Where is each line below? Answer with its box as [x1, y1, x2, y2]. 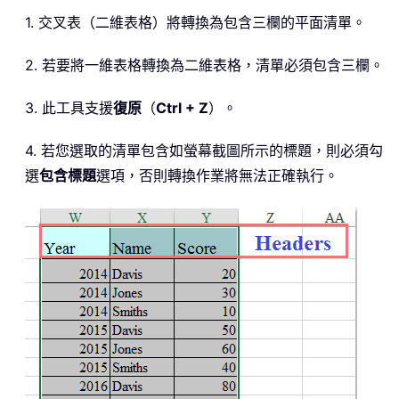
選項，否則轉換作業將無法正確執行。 [96, 167, 338, 185]
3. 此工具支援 [25, 99, 113, 118]
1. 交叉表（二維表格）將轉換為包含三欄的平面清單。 [25, 13, 366, 32]
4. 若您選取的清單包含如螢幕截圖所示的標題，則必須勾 [25, 142, 383, 160]
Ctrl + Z [156, 99, 208, 118]
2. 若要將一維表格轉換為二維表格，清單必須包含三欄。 [25, 56, 384, 75]
